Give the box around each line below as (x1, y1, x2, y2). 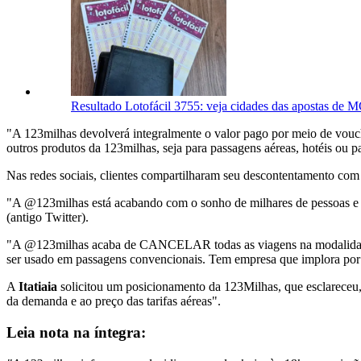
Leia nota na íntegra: (6, 324, 146, 342)
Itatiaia (19, 280, 60, 294)
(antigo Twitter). (6, 210, 89, 225)
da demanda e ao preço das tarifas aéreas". (6, 294, 221, 309)
